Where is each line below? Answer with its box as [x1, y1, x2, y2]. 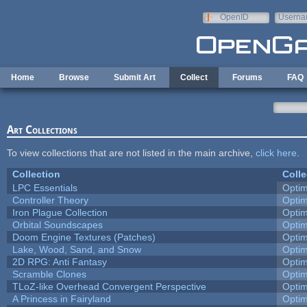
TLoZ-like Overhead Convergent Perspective [12, 280, 206, 292]
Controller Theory [12, 194, 88, 206]
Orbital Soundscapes [12, 219, 103, 230]
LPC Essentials [12, 182, 77, 193]
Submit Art [114, 73, 156, 82]
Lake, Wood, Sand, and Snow [12, 243, 141, 255]
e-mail [278, 22, 302, 32]
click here [255, 147, 297, 158]
